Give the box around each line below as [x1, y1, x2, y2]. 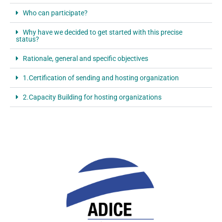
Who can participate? [23, 9, 88, 17]
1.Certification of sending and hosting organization [23, 74, 179, 82]
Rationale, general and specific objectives [23, 55, 148, 63]
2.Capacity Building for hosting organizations [23, 93, 162, 102]
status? [16, 35, 39, 44]
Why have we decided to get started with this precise [23, 28, 182, 37]
